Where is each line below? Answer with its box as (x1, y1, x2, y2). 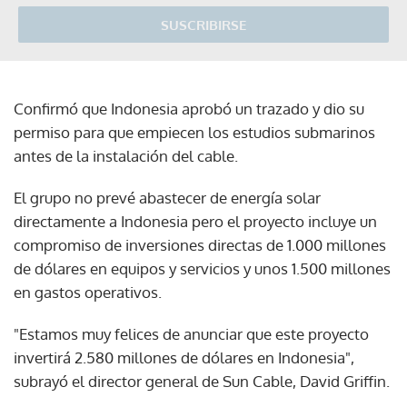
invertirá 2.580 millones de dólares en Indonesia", (14, 347, 354, 367)
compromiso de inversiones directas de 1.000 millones (14, 234, 386, 254)
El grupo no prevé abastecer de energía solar (14, 187, 321, 207)
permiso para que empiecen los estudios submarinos (14, 122, 375, 142)
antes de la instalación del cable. (14, 145, 238, 165)
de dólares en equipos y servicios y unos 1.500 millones (14, 258, 391, 278)
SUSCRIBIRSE (161, 15, 246, 34)
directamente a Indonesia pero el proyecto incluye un (14, 211, 377, 231)
